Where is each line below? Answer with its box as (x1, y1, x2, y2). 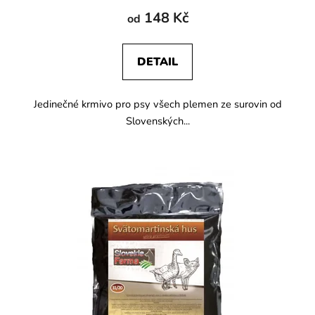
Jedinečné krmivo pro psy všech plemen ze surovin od (33, 96, 282, 111)
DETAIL (137, 53, 178, 70)
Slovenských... (125, 113, 190, 128)
